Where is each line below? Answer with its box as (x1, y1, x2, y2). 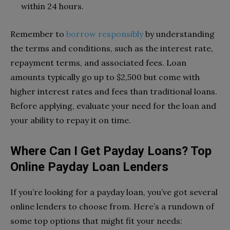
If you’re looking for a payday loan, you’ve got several (10, 186, 218, 197)
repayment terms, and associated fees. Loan (10, 57, 186, 68)
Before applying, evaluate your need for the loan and (10, 100, 216, 111)
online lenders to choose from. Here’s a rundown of (10, 201, 214, 212)
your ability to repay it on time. (10, 114, 131, 125)
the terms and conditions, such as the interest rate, (10, 43, 213, 53)
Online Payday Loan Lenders (10, 159, 168, 174)
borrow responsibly (66, 28, 143, 39)
